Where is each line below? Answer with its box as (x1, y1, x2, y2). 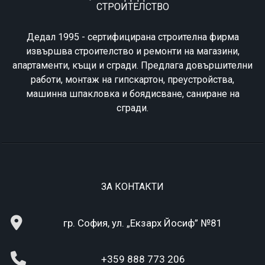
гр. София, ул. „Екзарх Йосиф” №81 (63, 217, 222, 229)
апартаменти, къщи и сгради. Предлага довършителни (12, 60, 253, 71)
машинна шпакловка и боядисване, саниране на (25, 88, 240, 99)
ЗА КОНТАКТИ (101, 181, 164, 192)
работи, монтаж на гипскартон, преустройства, (31, 74, 234, 85)
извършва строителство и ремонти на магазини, (25, 46, 240, 57)
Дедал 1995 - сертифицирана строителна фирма (26, 31, 239, 43)
